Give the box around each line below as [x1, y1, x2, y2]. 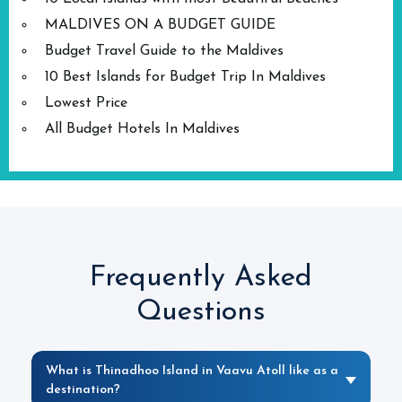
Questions [136, 298, 266, 327]
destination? [46, 383, 120, 397]
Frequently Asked [90, 264, 312, 293]
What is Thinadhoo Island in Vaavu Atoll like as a [46, 364, 338, 378]
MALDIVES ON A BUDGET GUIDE [45, 18, 275, 32]
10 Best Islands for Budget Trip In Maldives [45, 70, 326, 84]
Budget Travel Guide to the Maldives [45, 44, 284, 58]
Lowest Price [45, 96, 127, 110]
